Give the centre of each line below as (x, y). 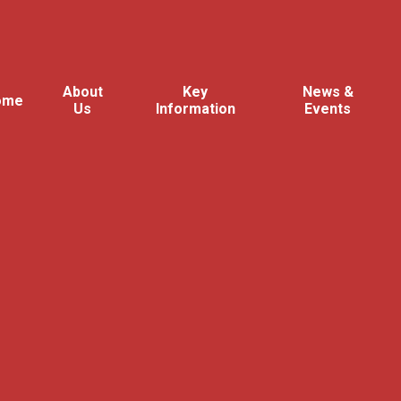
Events (328, 109)
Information (195, 109)
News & (328, 92)
